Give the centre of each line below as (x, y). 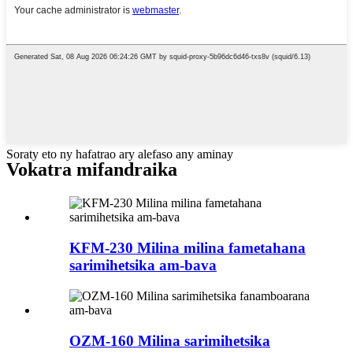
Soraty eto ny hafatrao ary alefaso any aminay (120, 154)
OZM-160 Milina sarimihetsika (170, 340)
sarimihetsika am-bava (143, 266)
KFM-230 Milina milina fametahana (188, 248)
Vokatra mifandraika (92, 170)
